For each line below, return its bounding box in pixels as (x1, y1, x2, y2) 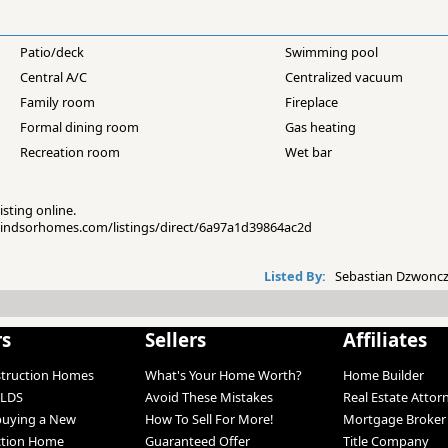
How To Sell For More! (144, 410, 273, 429)
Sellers (144, 327, 206, 353)
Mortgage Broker (342, 410, 446, 429)
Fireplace (284, 93, 338, 112)
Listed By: (264, 267, 330, 286)
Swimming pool (284, 43, 378, 62)
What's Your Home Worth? (144, 366, 302, 385)
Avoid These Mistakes (144, 388, 273, 407)
